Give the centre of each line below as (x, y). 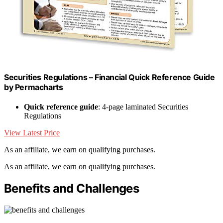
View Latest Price (32, 133)
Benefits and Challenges (72, 188)
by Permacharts (34, 87)
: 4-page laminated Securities (143, 107)
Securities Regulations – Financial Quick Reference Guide (110, 77)
